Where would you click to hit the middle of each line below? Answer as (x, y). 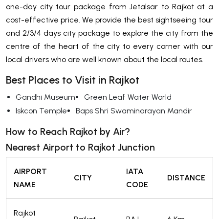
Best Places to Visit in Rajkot (73, 80)
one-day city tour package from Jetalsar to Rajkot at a (109, 7)
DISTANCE (186, 178)
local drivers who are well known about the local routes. (105, 60)
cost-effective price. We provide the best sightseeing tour (109, 20)
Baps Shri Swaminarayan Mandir (134, 111)
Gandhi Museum (45, 97)
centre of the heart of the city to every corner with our (109, 46)
